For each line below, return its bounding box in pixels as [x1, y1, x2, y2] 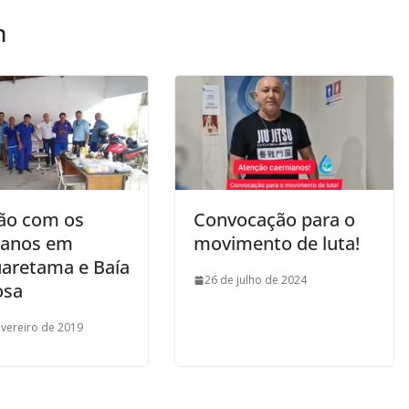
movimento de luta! [194, 231, 360, 257]
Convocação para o [194, 207, 355, 233]
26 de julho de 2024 [204, 272, 307, 288]
